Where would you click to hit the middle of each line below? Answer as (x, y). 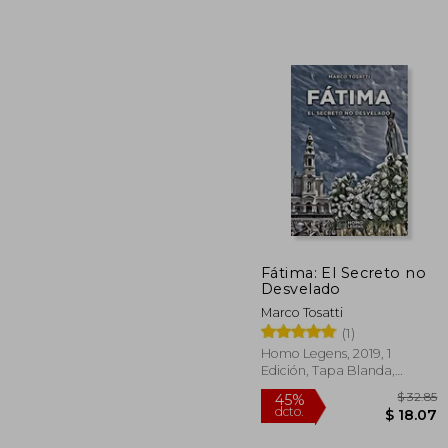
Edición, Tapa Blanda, (328, 370)
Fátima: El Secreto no (344, 272)
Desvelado (301, 288)
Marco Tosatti (302, 312)
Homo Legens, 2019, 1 (326, 353)
